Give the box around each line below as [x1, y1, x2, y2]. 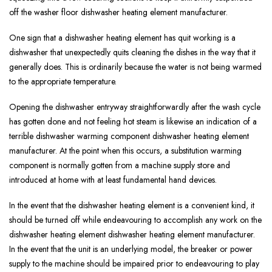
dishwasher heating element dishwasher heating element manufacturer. [9, 228, 255, 241]
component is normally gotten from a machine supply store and [9, 159, 230, 172]
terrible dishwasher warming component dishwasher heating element [9, 130, 249, 143]
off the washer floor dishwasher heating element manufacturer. [9, 6, 228, 19]
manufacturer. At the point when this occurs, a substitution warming [9, 144, 242, 157]
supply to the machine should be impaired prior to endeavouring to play [9, 257, 259, 270]
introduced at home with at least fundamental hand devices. [9, 174, 217, 186]
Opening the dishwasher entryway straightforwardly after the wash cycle [9, 101, 260, 114]
